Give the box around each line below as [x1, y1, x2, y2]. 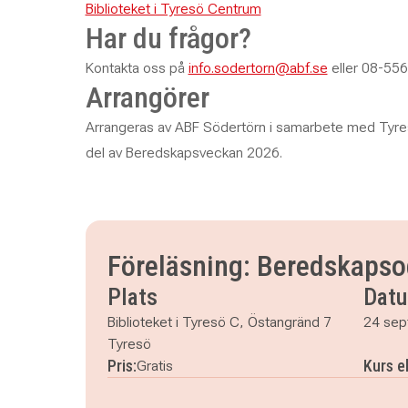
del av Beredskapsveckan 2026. [85, 144, 282, 161]
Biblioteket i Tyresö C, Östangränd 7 [107, 313, 331, 331]
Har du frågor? [85, 21, 251, 56]
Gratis [136, 357, 173, 374]
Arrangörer [85, 80, 209, 115]
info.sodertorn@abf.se [188, 59, 328, 76]
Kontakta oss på [85, 59, 189, 76]
